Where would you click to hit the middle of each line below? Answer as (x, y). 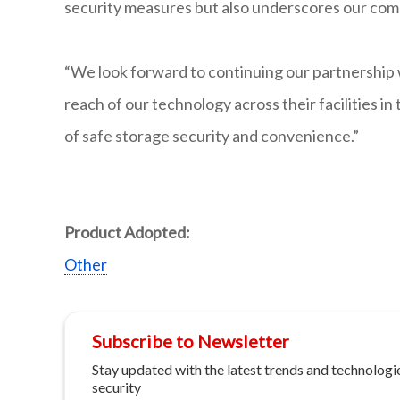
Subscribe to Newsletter (191, 342)
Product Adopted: (127, 233)
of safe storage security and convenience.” (212, 136)
